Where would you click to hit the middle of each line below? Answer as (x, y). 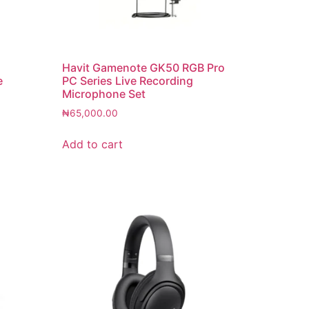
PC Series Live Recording (128, 81)
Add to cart (93, 144)
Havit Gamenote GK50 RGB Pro (144, 68)
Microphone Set (104, 94)
